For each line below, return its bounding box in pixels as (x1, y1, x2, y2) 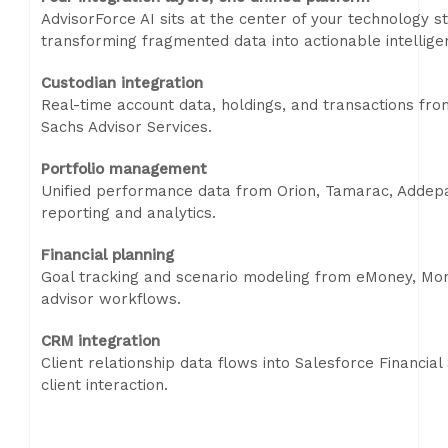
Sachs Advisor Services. (41, 118, 212, 136)
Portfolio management (41, 160, 207, 178)
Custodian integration (41, 74, 203, 92)
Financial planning (41, 246, 174, 264)
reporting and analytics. (41, 204, 216, 222)
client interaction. (41, 376, 168, 394)
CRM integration (41, 332, 160, 350)
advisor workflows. (41, 290, 181, 308)
